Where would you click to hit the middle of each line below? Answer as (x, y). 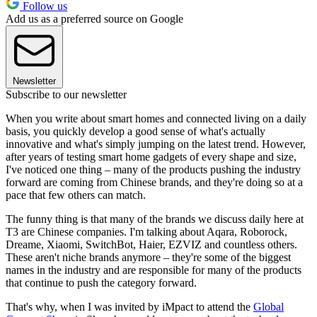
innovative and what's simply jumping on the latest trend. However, (156, 144)
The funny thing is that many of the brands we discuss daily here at (155, 219)
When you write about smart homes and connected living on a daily (156, 119)
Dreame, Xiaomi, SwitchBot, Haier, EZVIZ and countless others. (151, 245)
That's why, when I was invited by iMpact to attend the (129, 307)
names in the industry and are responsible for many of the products (154, 270)
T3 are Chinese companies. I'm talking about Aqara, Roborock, (146, 232)
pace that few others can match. (76, 195)
